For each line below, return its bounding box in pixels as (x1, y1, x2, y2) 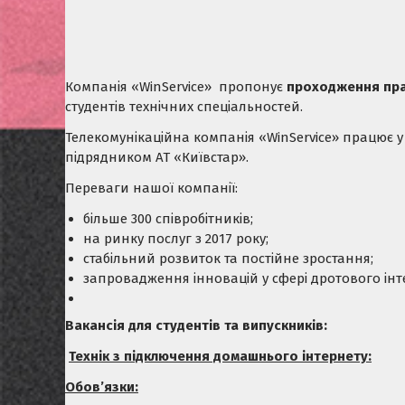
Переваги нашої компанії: (65, 180, 238, 197)
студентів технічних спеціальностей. (65, 99, 303, 116)
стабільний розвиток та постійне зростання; (83, 250, 373, 268)
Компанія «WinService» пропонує (65, 79, 287, 96)
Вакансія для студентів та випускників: (65, 316, 327, 334)
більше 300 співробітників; (83, 211, 253, 228)
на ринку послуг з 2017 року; (83, 231, 268, 248)
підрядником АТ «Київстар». (65, 149, 249, 166)
